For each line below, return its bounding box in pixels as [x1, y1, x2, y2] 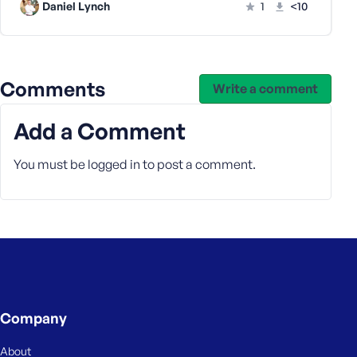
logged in [88, 156, 140, 172]
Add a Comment [14, 117, 186, 145]
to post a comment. [140, 156, 256, 172]
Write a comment [213, 80, 318, 96]
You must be [14, 156, 88, 172]
